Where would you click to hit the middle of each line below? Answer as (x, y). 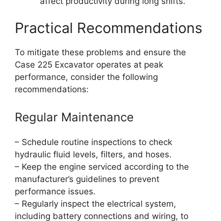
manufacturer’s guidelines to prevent (87, 179)
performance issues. (55, 191)
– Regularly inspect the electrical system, (95, 203)
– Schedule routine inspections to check (93, 142)
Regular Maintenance (74, 117)
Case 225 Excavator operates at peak (89, 65)
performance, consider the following (86, 77)
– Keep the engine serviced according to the (102, 166)
